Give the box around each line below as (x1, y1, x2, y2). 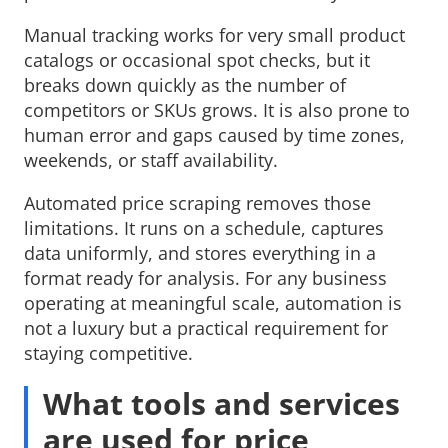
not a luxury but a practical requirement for (24, 316, 388, 341)
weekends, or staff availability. (24, 148, 278, 173)
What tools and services (43, 383, 401, 425)
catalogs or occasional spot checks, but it (24, 48, 370, 73)
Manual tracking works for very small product (24, 23, 405, 48)
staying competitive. (24, 341, 193, 366)
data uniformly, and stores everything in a (24, 241, 376, 266)
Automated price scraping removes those (24, 191, 371, 216)
